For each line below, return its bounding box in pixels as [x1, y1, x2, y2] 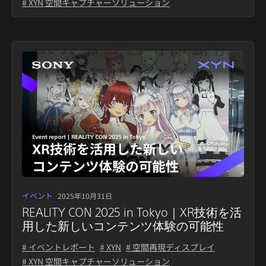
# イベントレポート [22, 241, 95, 254]
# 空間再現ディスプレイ [126, 241, 215, 254]
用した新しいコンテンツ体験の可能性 [22, 218, 224, 234]
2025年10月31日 [58, 191, 112, 201]
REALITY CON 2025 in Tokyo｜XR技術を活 [22, 204, 242, 220]
